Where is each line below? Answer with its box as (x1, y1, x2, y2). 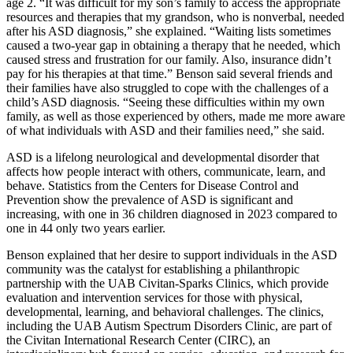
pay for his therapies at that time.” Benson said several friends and (6, 66, 333, 80)
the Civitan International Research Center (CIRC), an (6, 333, 270, 347)
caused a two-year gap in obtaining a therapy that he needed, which (6, 38, 340, 52)
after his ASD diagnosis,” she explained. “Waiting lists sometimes (6, 24, 331, 38)
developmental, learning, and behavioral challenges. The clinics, (6, 304, 324, 318)
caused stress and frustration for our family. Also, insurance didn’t (6, 52, 331, 66)
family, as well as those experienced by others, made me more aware (6, 109, 345, 123)
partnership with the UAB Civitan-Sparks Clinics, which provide (6, 276, 329, 290)
